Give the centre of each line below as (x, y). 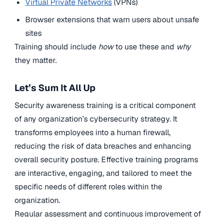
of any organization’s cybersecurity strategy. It (96, 119)
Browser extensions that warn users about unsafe (112, 19)
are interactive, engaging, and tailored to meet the (103, 173)
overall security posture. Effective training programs (106, 159)
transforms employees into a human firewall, (93, 132)
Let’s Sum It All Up (55, 88)
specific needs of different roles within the (88, 186)
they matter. (36, 60)
